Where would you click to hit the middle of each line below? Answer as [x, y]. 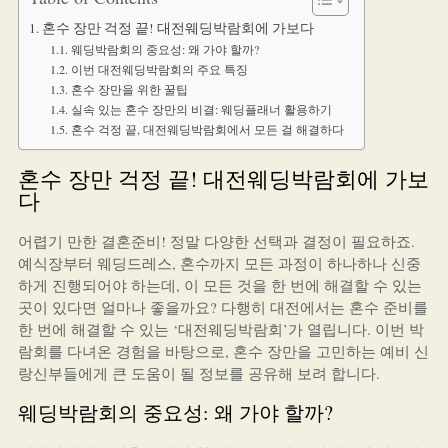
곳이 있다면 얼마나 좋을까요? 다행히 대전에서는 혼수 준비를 [222, 307]
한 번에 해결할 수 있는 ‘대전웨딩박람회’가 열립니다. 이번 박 [220, 329]
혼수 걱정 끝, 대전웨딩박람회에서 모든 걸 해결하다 [207, 129]
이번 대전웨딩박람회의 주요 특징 [159, 69]
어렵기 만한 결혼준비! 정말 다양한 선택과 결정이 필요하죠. [216, 241]
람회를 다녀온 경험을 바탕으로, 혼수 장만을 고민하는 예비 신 [223, 351]
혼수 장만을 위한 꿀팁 [129, 89]
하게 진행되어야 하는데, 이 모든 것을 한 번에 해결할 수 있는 [219, 285]
